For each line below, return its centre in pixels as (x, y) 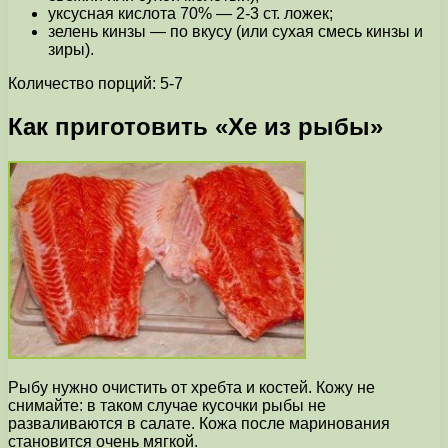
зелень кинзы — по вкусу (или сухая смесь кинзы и (235, 32)
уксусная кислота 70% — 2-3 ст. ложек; (190, 14)
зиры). (71, 50)
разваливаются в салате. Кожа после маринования (199, 424)
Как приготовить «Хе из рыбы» (195, 127)
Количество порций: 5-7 (95, 84)
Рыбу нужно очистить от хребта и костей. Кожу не (191, 388)
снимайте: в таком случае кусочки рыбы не (167, 406)
